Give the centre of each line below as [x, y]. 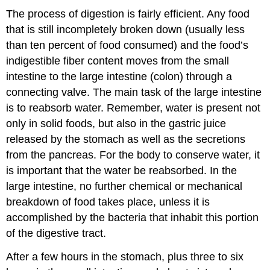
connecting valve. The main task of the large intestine [134, 92]
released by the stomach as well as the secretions [126, 139]
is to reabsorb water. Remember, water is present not [133, 108]
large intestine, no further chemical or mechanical [124, 186]
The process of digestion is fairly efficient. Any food [128, 14]
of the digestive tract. [56, 233]
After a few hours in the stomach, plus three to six [125, 256]
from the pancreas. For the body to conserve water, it [133, 155]
